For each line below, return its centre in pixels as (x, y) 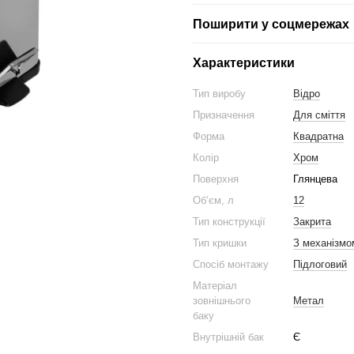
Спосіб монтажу (231, 264)
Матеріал (215, 286)
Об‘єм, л (213, 200)
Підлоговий (320, 264)
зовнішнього (222, 301)
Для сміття (319, 115)
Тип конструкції (229, 222)
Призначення (224, 115)
